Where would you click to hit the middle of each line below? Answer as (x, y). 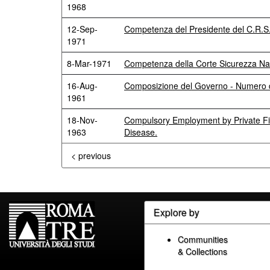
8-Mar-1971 (89, 63)
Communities (203, 239)
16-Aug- (82, 86)
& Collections (202, 251)
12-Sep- (82, 29)
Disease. (141, 132)
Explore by (177, 212)
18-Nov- (82, 120)
